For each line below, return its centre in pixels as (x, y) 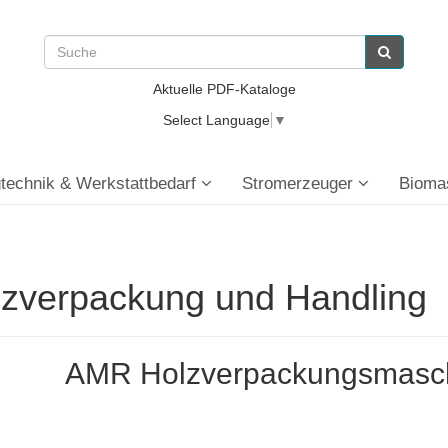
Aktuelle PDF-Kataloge (224, 89)
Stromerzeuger (300, 183)
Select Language (216, 120)
